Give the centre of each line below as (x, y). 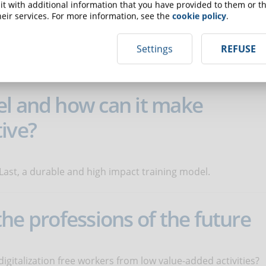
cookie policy (199, 16)
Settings (155, 49)
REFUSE (238, 49)
